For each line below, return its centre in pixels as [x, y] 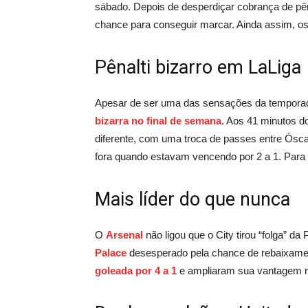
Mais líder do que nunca [192, 199]
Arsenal [124, 234]
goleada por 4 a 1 [136, 270]
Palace [111, 252]
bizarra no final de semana [158, 120]
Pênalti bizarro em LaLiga [198, 67]
